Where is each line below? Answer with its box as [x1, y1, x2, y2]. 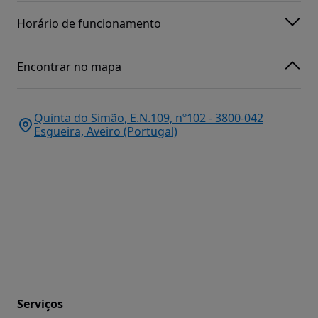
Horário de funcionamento [17, 15, 161, 31]
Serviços [17, 296, 63, 312]
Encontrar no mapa [17, 58, 121, 75]
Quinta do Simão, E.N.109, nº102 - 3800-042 [34, 110, 263, 126]
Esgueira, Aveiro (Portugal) [34, 124, 177, 140]
